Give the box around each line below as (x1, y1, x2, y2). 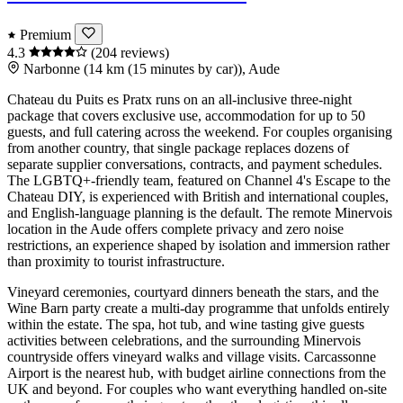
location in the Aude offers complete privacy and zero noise (7, 221, 344, 237)
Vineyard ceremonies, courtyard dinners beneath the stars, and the (7, 284, 379, 300)
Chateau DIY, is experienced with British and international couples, (7, 189, 389, 205)
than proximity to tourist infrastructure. (7, 254, 225, 270)
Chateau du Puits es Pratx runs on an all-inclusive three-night (7, 92, 352, 108)
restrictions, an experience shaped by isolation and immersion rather (7, 237, 390, 254)
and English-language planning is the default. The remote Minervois (7, 205, 392, 221)
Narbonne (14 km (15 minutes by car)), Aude (23, 61, 280, 77)
